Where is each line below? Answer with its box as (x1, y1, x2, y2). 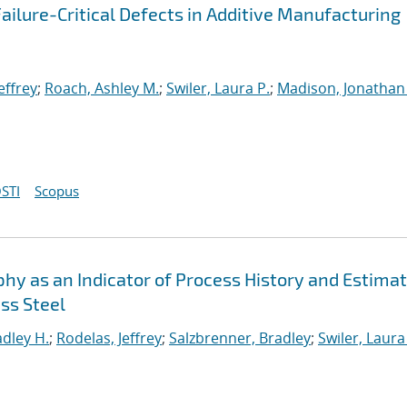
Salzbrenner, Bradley (169, 328, 311, 348)
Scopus (35, 182, 79, 200)
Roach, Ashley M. (45, 78, 159, 98)
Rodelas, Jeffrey (56, 328, 162, 348)
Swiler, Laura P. (166, 78, 270, 98)
